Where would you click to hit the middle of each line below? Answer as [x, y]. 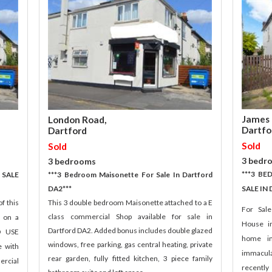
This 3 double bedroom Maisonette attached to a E [131, 202]
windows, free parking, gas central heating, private [131, 244]
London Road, [77, 119]
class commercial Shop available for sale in [131, 216]
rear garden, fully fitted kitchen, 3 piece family [131, 258]
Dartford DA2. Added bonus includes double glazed [131, 230]
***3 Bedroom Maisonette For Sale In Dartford [131, 174]
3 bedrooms [72, 161]
